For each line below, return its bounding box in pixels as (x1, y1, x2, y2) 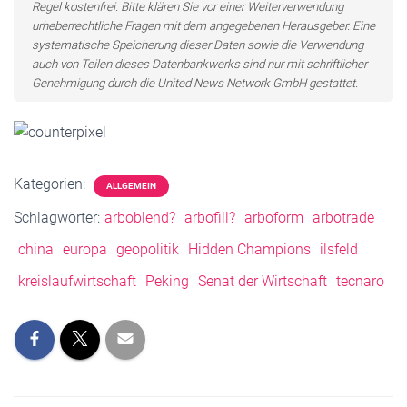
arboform (244, 209, 303, 227)
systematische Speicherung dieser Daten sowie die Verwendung (32, 38, 363, 52)
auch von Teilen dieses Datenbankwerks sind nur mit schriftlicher (32, 57, 367, 71)
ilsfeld (320, 241, 358, 259)
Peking (145, 273, 189, 291)
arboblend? (104, 209, 175, 227)
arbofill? (184, 209, 235, 227)
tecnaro (336, 273, 384, 291)
